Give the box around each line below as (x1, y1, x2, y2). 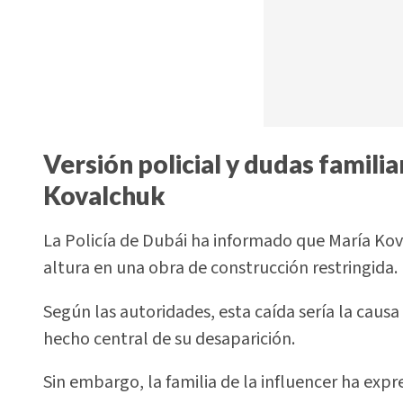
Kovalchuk (43, 179, 166, 210)
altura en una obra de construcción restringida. (43, 255, 398, 282)
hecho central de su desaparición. (43, 326, 295, 352)
